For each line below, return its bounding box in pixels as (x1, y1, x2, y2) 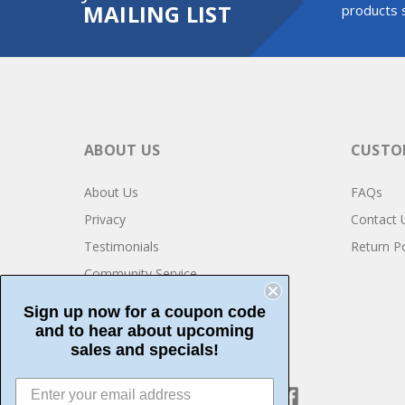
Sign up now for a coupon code (24, 303, 266, 321)
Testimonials (84, 237, 159, 255)
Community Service (84, 264, 197, 282)
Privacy (84, 210, 126, 228)
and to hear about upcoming (35, 322, 254, 340)
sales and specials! (71, 341, 219, 359)
